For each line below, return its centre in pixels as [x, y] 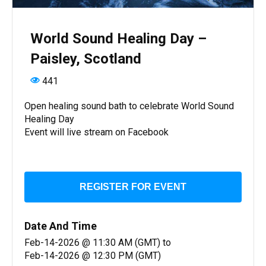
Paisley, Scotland [86, 58]
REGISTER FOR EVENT [133, 186]
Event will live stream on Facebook [96, 132]
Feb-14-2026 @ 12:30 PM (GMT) [93, 255]
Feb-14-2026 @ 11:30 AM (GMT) [94, 242]
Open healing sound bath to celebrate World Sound [129, 106]
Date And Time [61, 226]
